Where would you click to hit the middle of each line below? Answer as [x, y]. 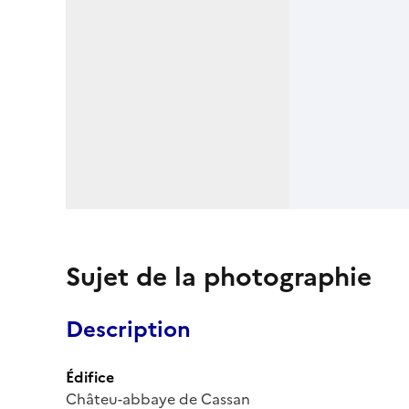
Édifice [90, 377]
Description [128, 329]
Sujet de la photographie [219, 276]
